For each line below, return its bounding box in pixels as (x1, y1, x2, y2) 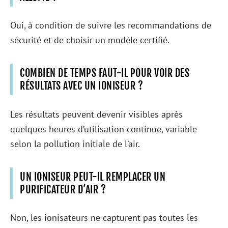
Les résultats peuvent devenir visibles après (10, 108, 183, 120)
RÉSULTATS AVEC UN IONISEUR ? (20, 79, 143, 92)
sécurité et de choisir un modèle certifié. (10, 34, 169, 46)
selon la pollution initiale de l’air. (10, 137, 140, 150)
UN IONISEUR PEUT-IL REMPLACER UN (20, 170, 165, 183)
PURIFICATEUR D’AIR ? (20, 183, 106, 196)
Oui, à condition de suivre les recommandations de (10, 19, 211, 31)
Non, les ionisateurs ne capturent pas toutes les (10, 212, 198, 223)
